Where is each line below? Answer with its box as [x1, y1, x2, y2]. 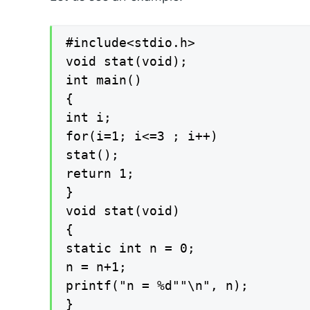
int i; [66, 109, 111, 125]
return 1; [66, 165, 134, 181]
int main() [66, 72, 142, 87]
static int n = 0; [66, 240, 195, 255]
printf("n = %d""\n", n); [66, 277, 248, 293]
